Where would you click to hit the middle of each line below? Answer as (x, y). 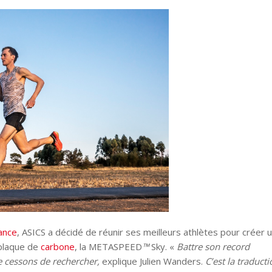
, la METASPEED (108, 246)
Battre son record (212, 246)
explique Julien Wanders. (152, 261)
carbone (58, 246)
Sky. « (161, 246)
